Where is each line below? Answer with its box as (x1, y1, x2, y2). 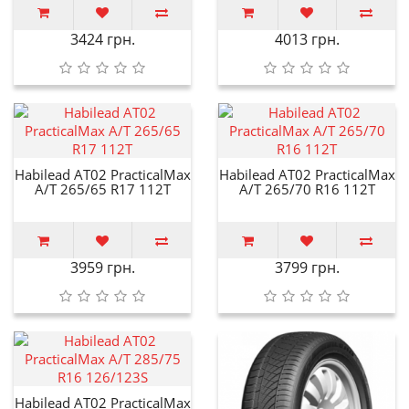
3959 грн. (69, 257, 135, 278)
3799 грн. (274, 257, 340, 278)
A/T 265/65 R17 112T (34, 179, 171, 198)
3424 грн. (69, 28, 135, 49)
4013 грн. (274, 28, 340, 49)
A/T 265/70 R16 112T (238, 179, 375, 198)
